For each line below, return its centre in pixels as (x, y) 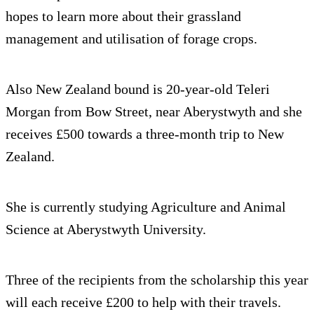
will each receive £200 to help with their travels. (143, 302)
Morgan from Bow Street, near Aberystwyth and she (154, 112)
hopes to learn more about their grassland (123, 16)
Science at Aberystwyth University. (106, 230)
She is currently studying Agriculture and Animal (146, 207)
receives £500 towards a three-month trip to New (145, 134)
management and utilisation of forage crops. (131, 39)
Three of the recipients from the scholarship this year (157, 280)
